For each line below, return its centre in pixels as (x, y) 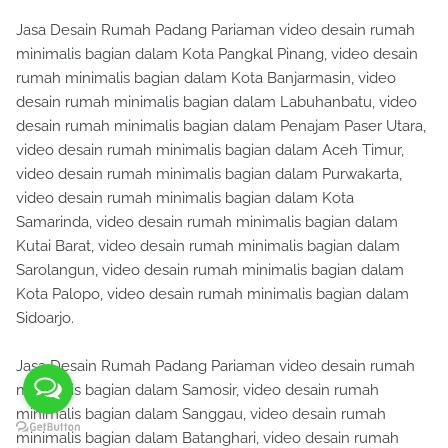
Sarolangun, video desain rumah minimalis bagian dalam (210, 270)
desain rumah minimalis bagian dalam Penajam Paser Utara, (221, 126)
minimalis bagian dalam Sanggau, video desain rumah (201, 414)
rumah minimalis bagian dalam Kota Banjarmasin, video (206, 78)
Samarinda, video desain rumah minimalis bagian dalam (207, 222)
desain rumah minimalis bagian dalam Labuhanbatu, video (216, 102)
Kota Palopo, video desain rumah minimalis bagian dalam (212, 294)
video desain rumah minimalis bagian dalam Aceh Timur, (210, 150)
